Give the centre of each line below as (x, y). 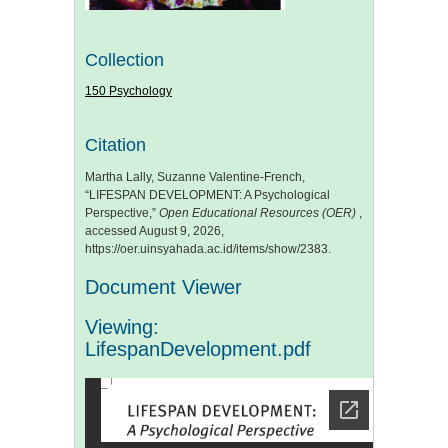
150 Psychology (128, 91)
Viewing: (122, 326)
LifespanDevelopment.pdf (198, 348)
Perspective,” (122, 212)
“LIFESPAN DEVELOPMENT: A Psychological (207, 194)
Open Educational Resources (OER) (259, 212)
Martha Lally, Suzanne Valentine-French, (195, 176)
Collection (124, 59)
